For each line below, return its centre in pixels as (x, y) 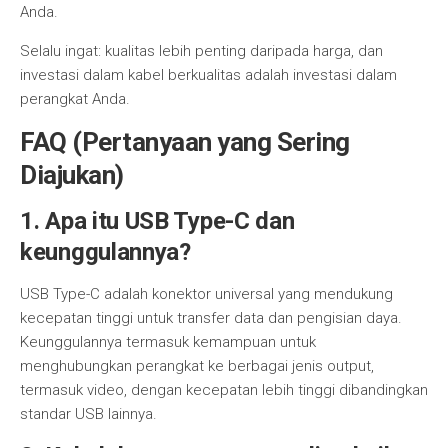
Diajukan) (72, 175)
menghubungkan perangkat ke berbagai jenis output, (197, 366)
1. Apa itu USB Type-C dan (157, 221)
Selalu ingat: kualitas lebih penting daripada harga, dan (201, 51)
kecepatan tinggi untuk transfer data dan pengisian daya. (211, 318)
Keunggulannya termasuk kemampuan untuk (168, 342)
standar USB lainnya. (88, 414)
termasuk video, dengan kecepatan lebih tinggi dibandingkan (224, 390)
